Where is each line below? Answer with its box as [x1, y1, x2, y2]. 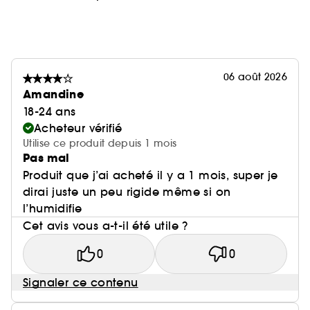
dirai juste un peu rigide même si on [23, 185, 231, 199]
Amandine [23, 86, 84, 103]
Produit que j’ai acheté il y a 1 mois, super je [23, 168, 278, 183]
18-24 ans [23, 104, 76, 119]
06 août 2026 [223, 71, 287, 84]
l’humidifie [23, 201, 82, 216]
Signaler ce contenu [23, 275, 138, 290]
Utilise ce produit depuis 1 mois [23, 137, 177, 150]
